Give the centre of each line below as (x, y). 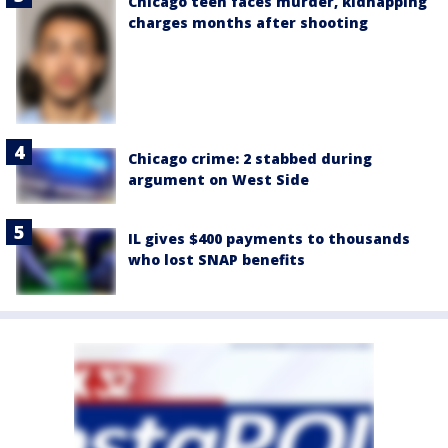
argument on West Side (218, 180)
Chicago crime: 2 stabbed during (250, 159)
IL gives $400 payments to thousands (269, 239)
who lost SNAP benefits (216, 260)
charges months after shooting (248, 22)
